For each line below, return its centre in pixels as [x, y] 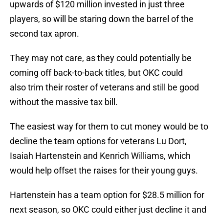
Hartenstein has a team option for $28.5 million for [107, 195]
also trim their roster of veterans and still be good [104, 88]
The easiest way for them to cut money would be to [109, 127]
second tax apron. [45, 34]
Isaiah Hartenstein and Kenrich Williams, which [100, 156]
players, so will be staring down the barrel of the [102, 19]
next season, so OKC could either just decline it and [108, 210]
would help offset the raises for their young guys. [105, 171]
